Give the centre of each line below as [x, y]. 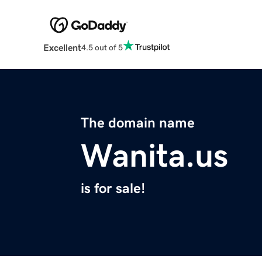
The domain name [138, 123]
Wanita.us [154, 156]
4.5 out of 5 [102, 47]
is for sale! [113, 189]
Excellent [62, 48]
